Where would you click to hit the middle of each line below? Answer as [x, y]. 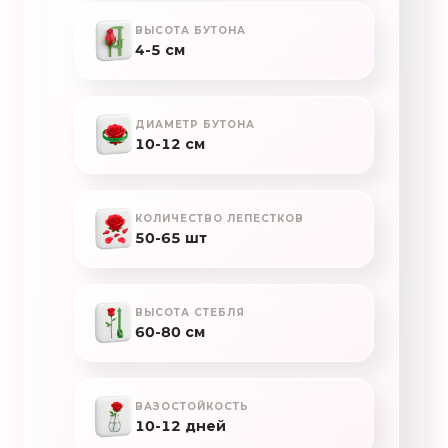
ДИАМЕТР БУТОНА [195, 124]
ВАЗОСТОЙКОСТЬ [192, 406]
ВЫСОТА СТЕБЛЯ [190, 312]
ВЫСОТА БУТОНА [190, 30]
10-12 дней [180, 425]
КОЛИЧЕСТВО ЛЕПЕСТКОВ [219, 218]
